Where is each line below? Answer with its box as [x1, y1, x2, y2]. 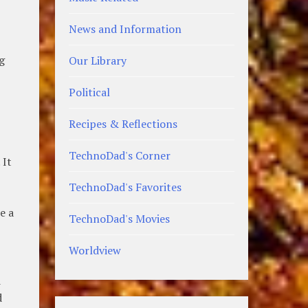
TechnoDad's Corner [69, 148, 171, 164]
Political [69, 85, 111, 100]
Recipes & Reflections [69, 116, 178, 132]
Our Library [69, 53, 127, 69]
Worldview [69, 243, 122, 258]
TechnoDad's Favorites [69, 179, 182, 195]
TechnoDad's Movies [69, 211, 170, 227]
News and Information [69, 21, 182, 37]
